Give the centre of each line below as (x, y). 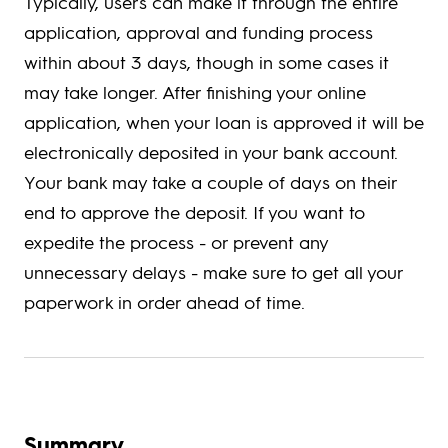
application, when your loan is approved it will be (224, 122)
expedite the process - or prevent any (176, 242)
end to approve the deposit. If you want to (194, 212)
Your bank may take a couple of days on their (210, 182)
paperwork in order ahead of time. (164, 302)
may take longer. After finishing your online (195, 92)
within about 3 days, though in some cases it (206, 62)
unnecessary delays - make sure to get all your (213, 272)
